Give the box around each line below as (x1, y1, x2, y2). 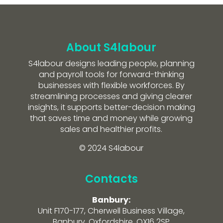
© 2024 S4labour (79, 142, 144, 154)
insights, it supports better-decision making (27, 101, 195, 113)
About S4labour (66, 39, 157, 55)
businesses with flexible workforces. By (38, 79, 185, 91)
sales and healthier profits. (60, 123, 163, 135)
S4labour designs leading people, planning (28, 57, 195, 69)
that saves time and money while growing (30, 112, 193, 124)
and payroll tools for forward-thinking (38, 68, 184, 80)
